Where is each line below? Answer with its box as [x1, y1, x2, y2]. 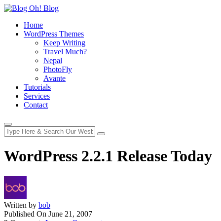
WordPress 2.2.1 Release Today [4, 147, 212, 165]
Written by [4, 200, 37, 209]
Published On [4, 209, 46, 218]
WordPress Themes [24, 30, 84, 38]
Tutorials [24, 83, 51, 91]
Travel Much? [43, 47, 87, 56]
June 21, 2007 [46, 209, 92, 218]
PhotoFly [43, 65, 72, 74]
